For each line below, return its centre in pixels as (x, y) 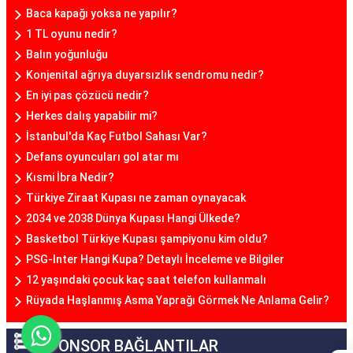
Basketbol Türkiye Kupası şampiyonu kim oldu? (147, 239)
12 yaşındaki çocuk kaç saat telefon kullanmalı (146, 280)
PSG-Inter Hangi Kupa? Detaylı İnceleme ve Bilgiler (155, 260)
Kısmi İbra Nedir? (70, 178)
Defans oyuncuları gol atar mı (102, 157)
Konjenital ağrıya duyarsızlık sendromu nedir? (145, 75)
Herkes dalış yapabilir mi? (92, 116)
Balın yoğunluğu (67, 55)
